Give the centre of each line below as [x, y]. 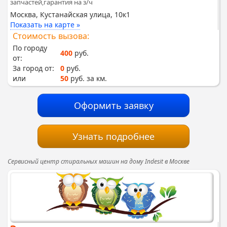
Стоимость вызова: [51, 36]
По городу [30, 48]
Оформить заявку [113, 105]
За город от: [33, 68]
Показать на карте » [45, 24]
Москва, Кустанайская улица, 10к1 [70, 14]
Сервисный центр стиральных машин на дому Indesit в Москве [99, 161]
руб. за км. [88, 78]
